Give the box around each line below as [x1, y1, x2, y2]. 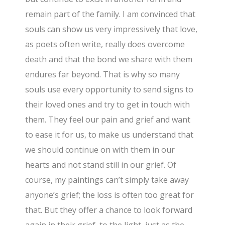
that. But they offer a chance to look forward [25, 204, 193, 216]
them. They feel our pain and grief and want [25, 114, 191, 126]
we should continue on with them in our [25, 144, 175, 156]
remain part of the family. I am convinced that [25, 9, 196, 20]
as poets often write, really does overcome [25, 39, 185, 50]
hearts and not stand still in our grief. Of [25, 159, 177, 171]
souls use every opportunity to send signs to [25, 84, 194, 95]
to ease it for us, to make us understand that [25, 129, 194, 141]
